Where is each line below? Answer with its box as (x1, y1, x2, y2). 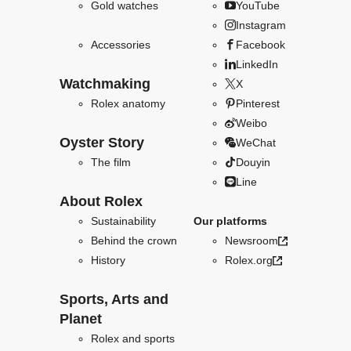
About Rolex (59, 194, 143, 210)
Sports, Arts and (59, 291, 168, 308)
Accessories (90, 38, 150, 52)
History (90, 254, 125, 267)
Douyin (235, 156, 270, 169)
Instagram (235, 19, 286, 32)
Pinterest (235, 97, 280, 110)
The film (90, 156, 131, 169)
